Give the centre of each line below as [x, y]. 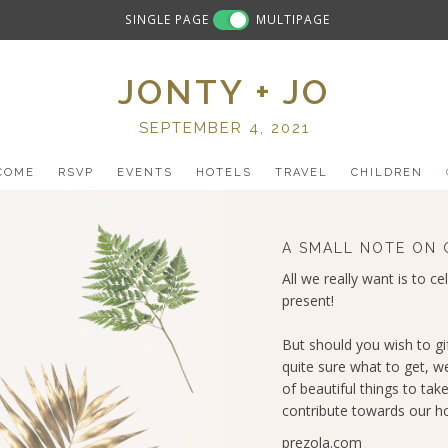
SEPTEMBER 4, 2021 [224, 127]
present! [308, 300]
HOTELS [224, 172]
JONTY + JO [224, 91]
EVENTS [145, 172]
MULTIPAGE [293, 19]
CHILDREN [387, 172]
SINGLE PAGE [167, 19]
